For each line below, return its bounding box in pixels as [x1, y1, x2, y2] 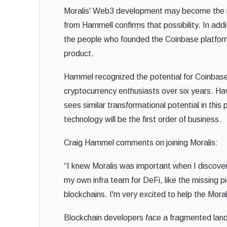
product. [64, 49, 94, 58]
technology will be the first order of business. [64, 115, 221, 124]
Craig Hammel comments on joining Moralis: [64, 138, 218, 147]
